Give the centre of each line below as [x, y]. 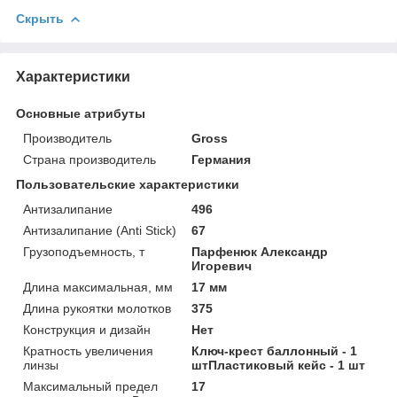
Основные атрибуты [81, 113]
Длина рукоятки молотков [97, 308]
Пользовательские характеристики [128, 184]
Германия [222, 159]
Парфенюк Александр [260, 251]
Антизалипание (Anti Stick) [100, 230]
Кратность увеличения [88, 350]
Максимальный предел [90, 386]
